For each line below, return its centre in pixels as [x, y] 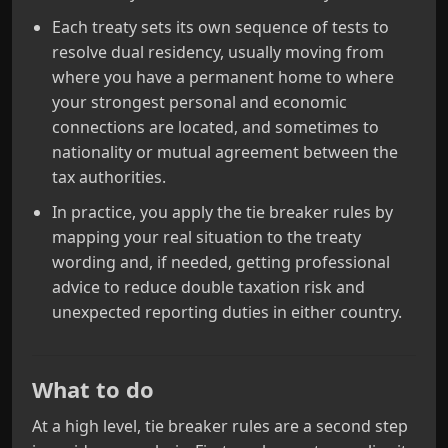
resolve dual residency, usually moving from [218, 52]
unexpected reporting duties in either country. [227, 312]
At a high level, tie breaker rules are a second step [220, 426]
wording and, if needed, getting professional [221, 262]
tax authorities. [109, 177]
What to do [93, 389]
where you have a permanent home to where [223, 77]
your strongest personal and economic [199, 102]
